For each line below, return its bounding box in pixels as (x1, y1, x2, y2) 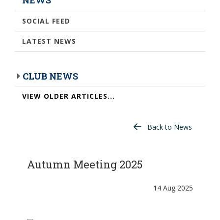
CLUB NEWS (23, 70, 78, 82)
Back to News (147, 122, 192, 132)
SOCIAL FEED (22, 16, 70, 26)
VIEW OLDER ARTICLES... (22, 91, 115, 101)
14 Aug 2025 (153, 183, 193, 192)
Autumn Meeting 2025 (27, 157, 142, 171)
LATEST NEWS (22, 36, 76, 46)
